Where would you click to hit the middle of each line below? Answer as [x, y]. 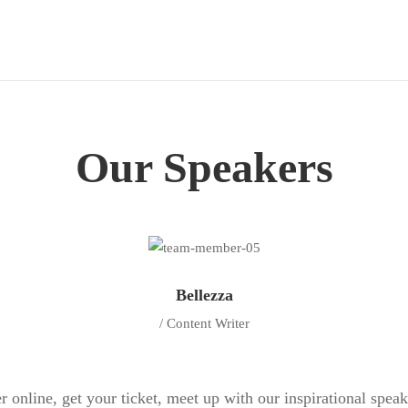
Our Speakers [204, 167]
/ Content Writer [204, 323]
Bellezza [204, 295]
